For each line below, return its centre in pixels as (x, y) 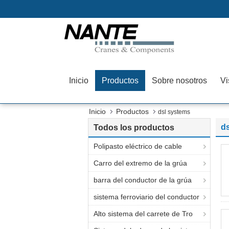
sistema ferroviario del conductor (146, 197)
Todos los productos (134, 128)
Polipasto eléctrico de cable (138, 146)
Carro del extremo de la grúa (140, 163)
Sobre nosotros (179, 81)
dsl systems (174, 112)
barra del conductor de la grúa (143, 180)
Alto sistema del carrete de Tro (143, 214)
